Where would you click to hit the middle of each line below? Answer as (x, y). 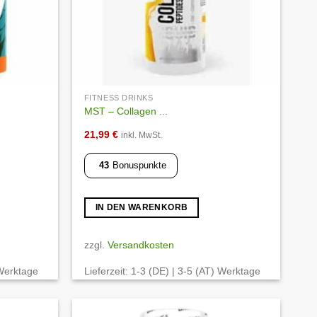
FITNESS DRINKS (120, 98)
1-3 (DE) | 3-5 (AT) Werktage (195, 271)
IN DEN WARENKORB (142, 207)
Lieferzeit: (107, 271)
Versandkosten (140, 245)
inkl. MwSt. (141, 136)
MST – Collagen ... (126, 111)
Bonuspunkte (139, 166)
